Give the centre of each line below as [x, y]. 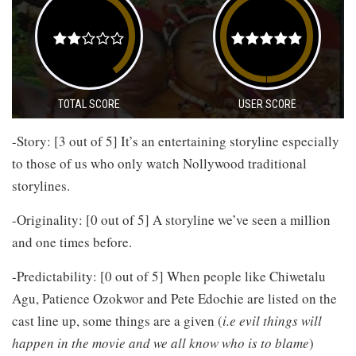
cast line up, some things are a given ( [117, 320]
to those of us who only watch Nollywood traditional [159, 163]
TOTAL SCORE [89, 104]
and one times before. [72, 242]
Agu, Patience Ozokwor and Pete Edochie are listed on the [174, 298]
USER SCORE [267, 104]
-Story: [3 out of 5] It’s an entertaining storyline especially [176, 141]
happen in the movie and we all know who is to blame [161, 342]
